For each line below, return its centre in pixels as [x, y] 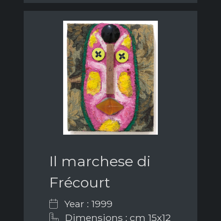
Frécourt [80, 183]
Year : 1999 [87, 204]
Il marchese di [100, 161]
